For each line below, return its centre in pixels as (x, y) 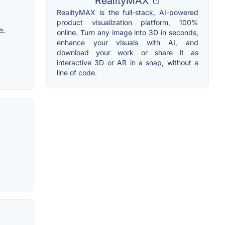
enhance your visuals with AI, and (128, 42)
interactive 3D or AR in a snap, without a (128, 62)
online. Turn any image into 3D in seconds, (128, 32)
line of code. (77, 72)
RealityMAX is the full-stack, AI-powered (128, 12)
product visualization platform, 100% (128, 22)
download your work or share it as (128, 52)
